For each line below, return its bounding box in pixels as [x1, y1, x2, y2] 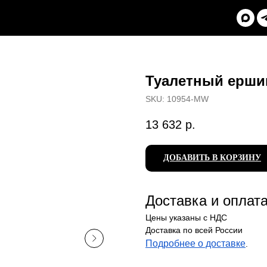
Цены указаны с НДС [145, 213, 227, 223]
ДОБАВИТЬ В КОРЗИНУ [163, 153, 261, 163]
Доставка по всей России [145, 225, 243, 235]
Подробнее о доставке [145, 238, 246, 249]
